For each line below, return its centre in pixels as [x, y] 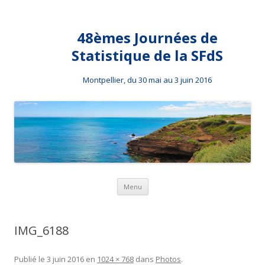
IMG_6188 [41, 231]
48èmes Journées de [147, 38]
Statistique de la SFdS [147, 55]
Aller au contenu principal [196, 182]
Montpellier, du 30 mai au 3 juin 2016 [147, 80]
